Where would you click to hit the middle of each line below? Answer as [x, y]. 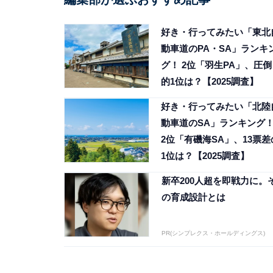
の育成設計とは [193, 197]
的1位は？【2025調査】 [209, 82]
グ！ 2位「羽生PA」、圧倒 [216, 65]
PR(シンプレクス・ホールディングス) [213, 233]
